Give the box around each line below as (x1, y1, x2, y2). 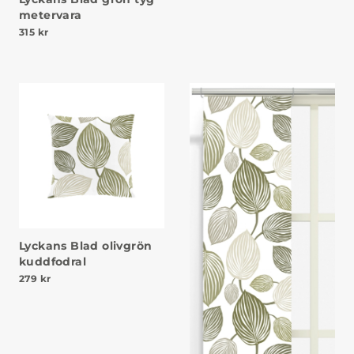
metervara (19, 7, 82, 22)
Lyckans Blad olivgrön (19, 238, 153, 253)
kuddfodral (19, 254, 87, 269)
